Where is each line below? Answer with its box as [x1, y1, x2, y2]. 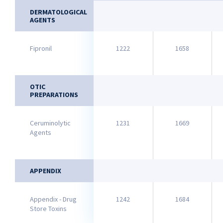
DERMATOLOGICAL [30, 7, 87, 16]
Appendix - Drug [30, 195, 77, 204]
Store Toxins [30, 204, 67, 213]
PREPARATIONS [30, 90, 78, 99]
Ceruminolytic [30, 118, 71, 127]
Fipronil [30, 44, 52, 53]
